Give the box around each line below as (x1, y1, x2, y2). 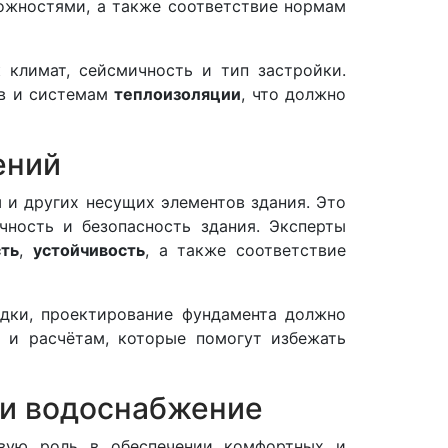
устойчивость (33, 240, 146, 260)
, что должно (241, 84, 346, 104)
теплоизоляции (114, 84, 242, 104)
